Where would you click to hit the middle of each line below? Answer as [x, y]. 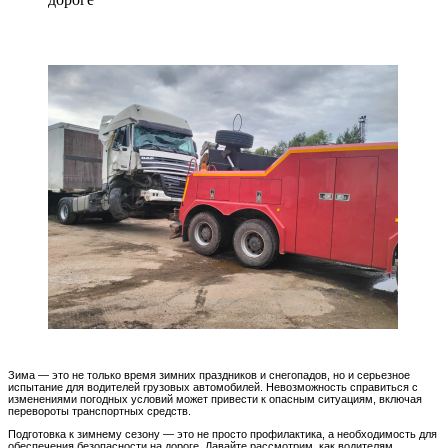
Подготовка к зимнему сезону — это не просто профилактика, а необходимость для [222, 434]
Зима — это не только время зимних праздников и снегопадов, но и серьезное [209, 375]
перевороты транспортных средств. [99, 411]
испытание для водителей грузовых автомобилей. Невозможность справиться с [213, 387]
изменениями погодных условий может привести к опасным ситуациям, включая [215, 399]
